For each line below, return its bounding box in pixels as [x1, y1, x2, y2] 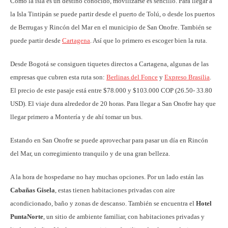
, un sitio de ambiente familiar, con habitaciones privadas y [43, 212, 205, 220]
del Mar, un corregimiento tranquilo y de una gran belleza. [10, 149, 170, 157]
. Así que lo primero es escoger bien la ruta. [90, 36, 207, 44]
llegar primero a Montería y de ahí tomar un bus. [10, 112, 142, 121]
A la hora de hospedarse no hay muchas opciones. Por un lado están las [10, 173, 204, 181]
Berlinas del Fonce [106, 73, 158, 81]
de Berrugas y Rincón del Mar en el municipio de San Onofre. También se [10, 23, 212, 31]
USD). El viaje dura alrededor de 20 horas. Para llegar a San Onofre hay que [10, 99, 216, 107]
